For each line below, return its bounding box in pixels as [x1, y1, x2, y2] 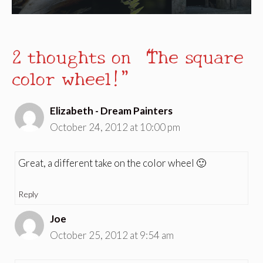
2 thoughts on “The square [12, 42, 244, 69]
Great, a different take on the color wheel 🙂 [18, 156, 206, 169]
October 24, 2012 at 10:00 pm [50, 121, 180, 134]
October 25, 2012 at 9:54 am [50, 229, 174, 242]
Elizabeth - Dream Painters [50, 104, 173, 117]
